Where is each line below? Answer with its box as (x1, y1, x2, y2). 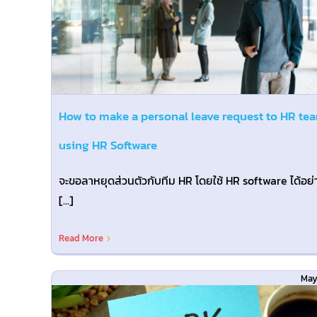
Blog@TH (201, 44, 239, 57)
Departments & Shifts (127, 15, 313, 38)
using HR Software (58, 136, 157, 154)
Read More (58, 231, 103, 245)
